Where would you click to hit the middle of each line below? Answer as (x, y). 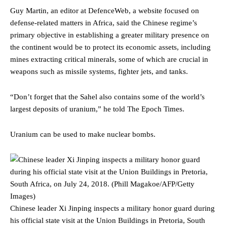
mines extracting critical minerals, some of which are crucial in (109, 60)
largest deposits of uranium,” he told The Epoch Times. (97, 109)
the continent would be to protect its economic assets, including (110, 47)
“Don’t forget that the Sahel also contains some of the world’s (107, 97)
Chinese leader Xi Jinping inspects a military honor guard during (112, 209)
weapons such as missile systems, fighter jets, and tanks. (99, 72)
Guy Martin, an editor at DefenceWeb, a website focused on (105, 11)
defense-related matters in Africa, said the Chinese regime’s (104, 23)
